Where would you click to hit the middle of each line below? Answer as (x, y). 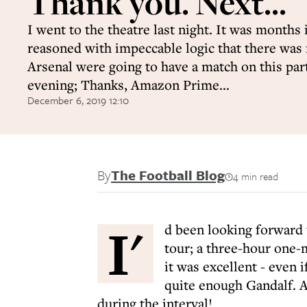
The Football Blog (168, 175)
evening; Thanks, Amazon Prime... (128, 85)
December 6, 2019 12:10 (78, 100)
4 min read (256, 176)
